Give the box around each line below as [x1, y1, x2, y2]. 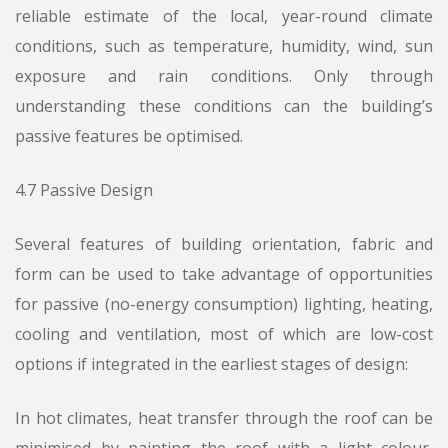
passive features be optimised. [15, 125, 243, 148]
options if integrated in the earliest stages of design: [15, 353, 408, 376]
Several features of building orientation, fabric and [15, 233, 433, 256]
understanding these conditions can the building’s [15, 95, 433, 118]
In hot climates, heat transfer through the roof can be [15, 407, 433, 430]
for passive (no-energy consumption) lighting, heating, [15, 293, 433, 316]
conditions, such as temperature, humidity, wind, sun [15, 35, 433, 58]
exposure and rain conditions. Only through [15, 65, 433, 88]
